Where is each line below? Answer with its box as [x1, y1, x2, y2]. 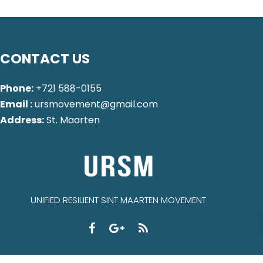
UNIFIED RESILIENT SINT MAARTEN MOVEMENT [31, 194, 207, 207]
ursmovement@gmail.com [32, 97, 158, 112]
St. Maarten [44, 113, 100, 127]
